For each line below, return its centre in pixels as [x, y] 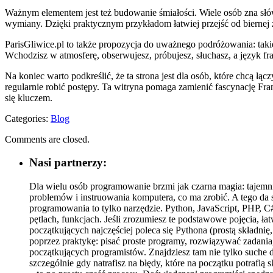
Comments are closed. [47, 139]
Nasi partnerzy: [68, 163]
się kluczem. [29, 97]
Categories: [28, 118]
